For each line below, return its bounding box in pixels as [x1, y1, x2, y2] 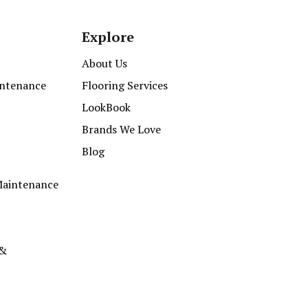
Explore [82, 27, 135, 47]
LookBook [82, 100, 131, 115]
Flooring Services [82, 78, 168, 93]
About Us [82, 56, 128, 71]
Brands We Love [82, 122, 162, 137]
